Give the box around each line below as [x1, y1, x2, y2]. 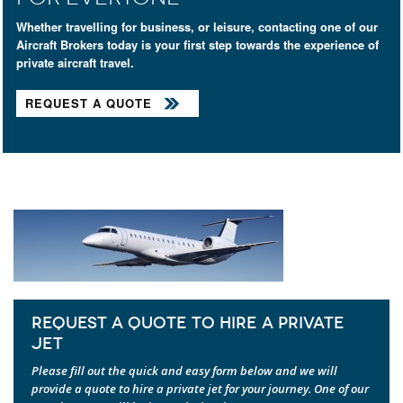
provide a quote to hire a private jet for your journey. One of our [31, 380, 369, 397]
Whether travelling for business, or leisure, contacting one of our [16, 17, 378, 35]
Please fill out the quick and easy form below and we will [31, 362, 337, 379]
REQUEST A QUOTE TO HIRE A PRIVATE [31, 312, 345, 333]
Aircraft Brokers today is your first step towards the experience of [16, 35, 379, 53]
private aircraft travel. [16, 53, 134, 71]
